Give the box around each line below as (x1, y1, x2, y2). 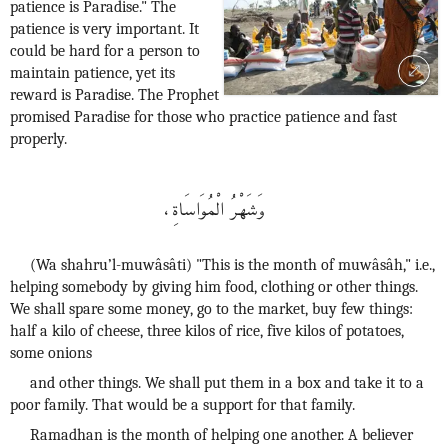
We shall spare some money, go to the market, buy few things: (10, 300, 413, 318)
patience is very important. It (10, 20, 199, 38)
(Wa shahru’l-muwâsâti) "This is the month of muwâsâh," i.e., (30, 256, 435, 274)
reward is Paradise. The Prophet (10, 86, 219, 104)
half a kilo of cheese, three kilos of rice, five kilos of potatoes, (10, 322, 404, 340)
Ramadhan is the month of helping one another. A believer (30, 426, 413, 444)
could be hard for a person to (10, 42, 200, 60)
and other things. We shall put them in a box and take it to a (30, 374, 424, 392)
